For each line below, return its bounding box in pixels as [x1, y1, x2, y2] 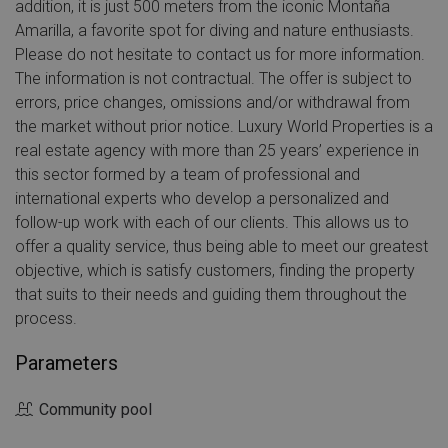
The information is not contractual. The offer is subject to [15, 69, 412, 88]
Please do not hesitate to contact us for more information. [15, 45, 425, 64]
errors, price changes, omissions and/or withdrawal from [15, 93, 410, 112]
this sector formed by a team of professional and [15, 165, 360, 184]
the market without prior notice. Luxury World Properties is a [15, 117, 433, 136]
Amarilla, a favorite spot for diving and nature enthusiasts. [15, 21, 414, 40]
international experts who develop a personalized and [15, 189, 389, 208]
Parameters [15, 351, 118, 375]
